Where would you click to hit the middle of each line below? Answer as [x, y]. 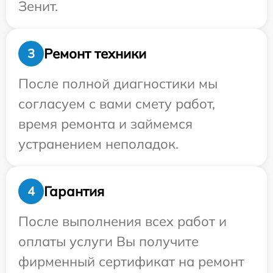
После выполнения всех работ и [122, 221]
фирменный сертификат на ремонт [131, 261]
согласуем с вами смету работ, [117, 104]
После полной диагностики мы [118, 83]
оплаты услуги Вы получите [108, 241]
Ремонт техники [95, 53]
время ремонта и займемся [105, 124]
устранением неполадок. [98, 144]
